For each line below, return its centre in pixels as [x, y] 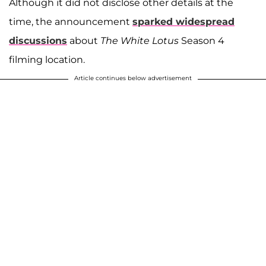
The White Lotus [141, 41]
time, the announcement [71, 22]
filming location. [47, 60]
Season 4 [203, 41]
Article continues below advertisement [133, 78]
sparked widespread [183, 22]
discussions [38, 41]
